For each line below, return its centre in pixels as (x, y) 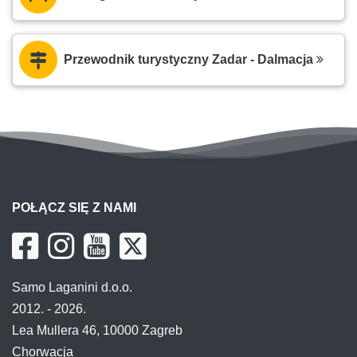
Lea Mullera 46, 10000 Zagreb (97, 331)
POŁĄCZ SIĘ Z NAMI (74, 208)
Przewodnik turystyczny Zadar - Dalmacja (190, 60)
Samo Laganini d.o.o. (72, 288)
